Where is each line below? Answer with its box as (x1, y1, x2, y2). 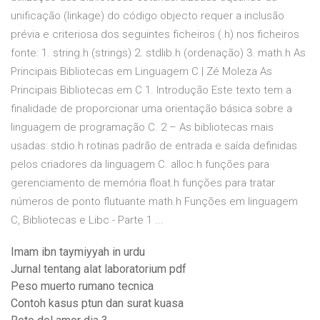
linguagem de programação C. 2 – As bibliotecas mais (11, 121, 274, 134)
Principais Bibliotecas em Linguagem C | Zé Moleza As (11, 65, 272, 79)
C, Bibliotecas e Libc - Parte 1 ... (11, 214, 164, 227)
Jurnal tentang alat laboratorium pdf (11, 262, 186, 276)
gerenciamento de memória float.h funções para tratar (11, 176, 275, 190)
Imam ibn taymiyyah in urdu (11, 245, 145, 259)
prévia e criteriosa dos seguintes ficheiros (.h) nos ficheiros (11, 28, 299, 41)
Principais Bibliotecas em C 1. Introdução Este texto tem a (11, 84, 291, 97)
